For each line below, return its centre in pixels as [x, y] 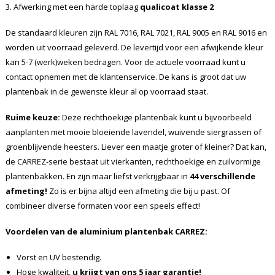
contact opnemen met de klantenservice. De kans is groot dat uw [126, 76]
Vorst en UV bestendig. [59, 257]
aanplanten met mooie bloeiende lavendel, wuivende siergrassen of [133, 132]
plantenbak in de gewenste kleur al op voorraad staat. [107, 91]
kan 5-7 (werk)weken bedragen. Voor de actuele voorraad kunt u [125, 62]
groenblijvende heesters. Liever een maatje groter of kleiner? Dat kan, [136, 146]
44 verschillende [222, 176]
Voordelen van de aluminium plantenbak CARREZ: [106, 231]
